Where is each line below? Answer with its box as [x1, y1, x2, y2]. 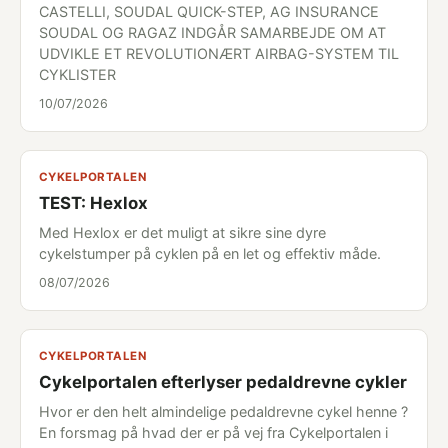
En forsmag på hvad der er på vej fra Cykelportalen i [39, 424, 388, 441]
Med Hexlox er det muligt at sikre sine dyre [39, 224, 326, 241]
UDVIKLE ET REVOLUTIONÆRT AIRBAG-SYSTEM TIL [39, 45, 399, 62]
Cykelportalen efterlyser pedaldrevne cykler [39, 372, 407, 392]
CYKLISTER [39, 66, 116, 83]
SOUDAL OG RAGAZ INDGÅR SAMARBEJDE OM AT [39, 24, 386, 41]
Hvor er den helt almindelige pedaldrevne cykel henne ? [39, 403, 408, 420]
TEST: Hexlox [39, 193, 148, 213]
